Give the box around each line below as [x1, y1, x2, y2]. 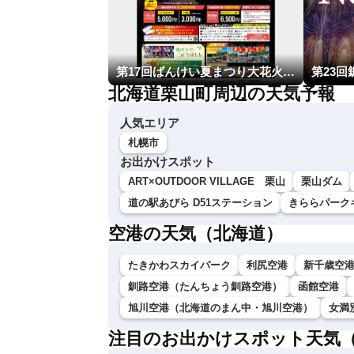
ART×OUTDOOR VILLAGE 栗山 [128, 175, 285, 188]
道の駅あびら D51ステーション [128, 197, 273, 209]
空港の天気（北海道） [108, 224, 283, 244]
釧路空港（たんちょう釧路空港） [128, 281, 282, 293]
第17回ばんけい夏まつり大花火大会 [283, 65, 295, 79]
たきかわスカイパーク [128, 259, 231, 272]
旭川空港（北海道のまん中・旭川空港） [128, 302, 313, 314]
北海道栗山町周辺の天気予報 [108, 84, 335, 104]
